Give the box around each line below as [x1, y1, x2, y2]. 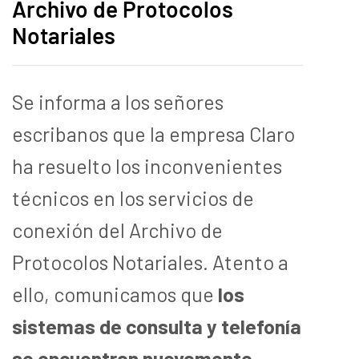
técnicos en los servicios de [12, 185, 254, 210]
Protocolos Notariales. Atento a [12, 249, 288, 274]
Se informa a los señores [12, 89, 224, 114]
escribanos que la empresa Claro [12, 121, 295, 146]
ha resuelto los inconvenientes [12, 153, 282, 178]
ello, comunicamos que [12, 281, 218, 306]
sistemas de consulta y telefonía [12, 313, 301, 338]
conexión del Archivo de [12, 217, 223, 242]
